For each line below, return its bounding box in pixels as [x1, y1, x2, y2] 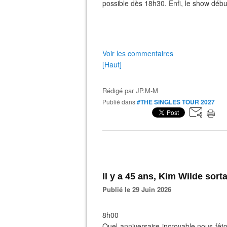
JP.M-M [136, 86, 158, 95]
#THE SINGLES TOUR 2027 [137, 97, 215, 106]
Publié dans [106, 97, 135, 106]
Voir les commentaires [102, 48, 173, 58]
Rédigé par [102, 86, 136, 95]
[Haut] [102, 59, 122, 69]
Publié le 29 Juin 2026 [107, 184, 171, 194]
